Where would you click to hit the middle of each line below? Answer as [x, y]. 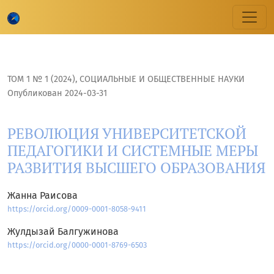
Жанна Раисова [43, 196]
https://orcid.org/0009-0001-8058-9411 [77, 209]
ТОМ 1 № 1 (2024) [41, 80]
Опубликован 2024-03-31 [57, 94]
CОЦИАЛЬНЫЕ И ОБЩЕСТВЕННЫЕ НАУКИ [162, 80]
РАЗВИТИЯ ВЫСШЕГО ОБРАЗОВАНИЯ [136, 168]
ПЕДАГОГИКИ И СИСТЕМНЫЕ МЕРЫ [133, 151]
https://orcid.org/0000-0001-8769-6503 [77, 245]
